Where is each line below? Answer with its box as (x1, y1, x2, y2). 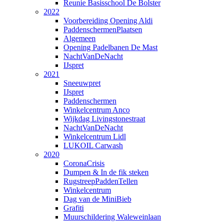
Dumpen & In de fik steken (63, 167, 149, 176)
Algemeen (63, 34, 96, 43)
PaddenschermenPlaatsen (63, 25, 142, 34)
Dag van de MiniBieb (63, 194, 131, 203)
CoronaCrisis (63, 159, 105, 167)
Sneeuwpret (63, 78, 101, 87)
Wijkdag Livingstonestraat (63, 114, 145, 123)
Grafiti (63, 203, 84, 212)
